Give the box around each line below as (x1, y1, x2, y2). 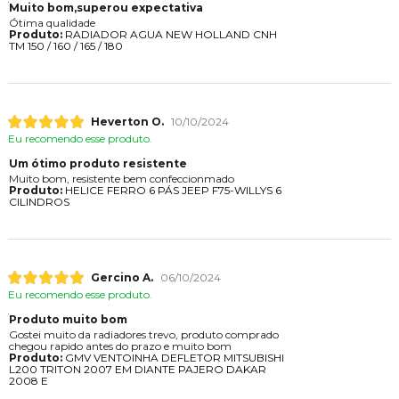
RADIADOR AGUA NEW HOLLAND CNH (61, 27, 277, 41)
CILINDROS (8, 195, 69, 209)
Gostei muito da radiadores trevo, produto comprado (8, 328, 279, 342)
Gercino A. (90, 271, 153, 285)
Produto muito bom (8, 313, 127, 327)
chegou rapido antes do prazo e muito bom (8, 339, 232, 354)
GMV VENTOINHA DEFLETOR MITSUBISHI (61, 351, 284, 365)
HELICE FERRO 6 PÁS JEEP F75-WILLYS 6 (61, 183, 281, 198)
